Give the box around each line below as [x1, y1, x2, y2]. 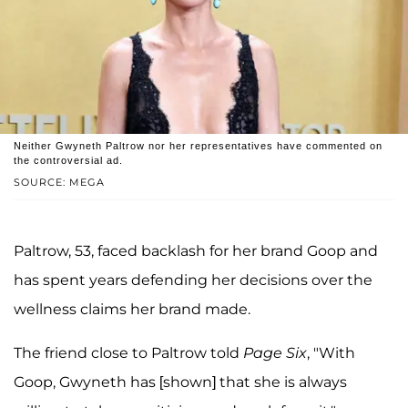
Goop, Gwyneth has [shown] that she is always [14, 373, 347, 392]
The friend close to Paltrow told [14, 344, 243, 362]
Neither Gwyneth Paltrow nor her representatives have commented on [14, 140, 382, 152]
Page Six [243, 344, 307, 362]
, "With [307, 344, 355, 362]
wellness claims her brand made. [14, 301, 250, 319]
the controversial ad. [14, 155, 123, 167]
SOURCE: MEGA [14, 176, 105, 189]
